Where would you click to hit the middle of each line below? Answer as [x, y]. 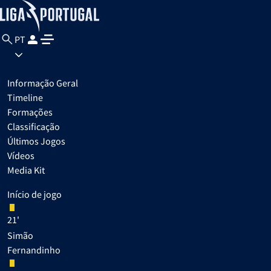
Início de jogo [34, 194]
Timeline [25, 97]
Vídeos [21, 155]
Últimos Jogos [36, 141]
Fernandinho [34, 250]
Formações [30, 112]
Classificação [34, 126]
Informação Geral [43, 83]
